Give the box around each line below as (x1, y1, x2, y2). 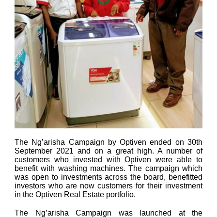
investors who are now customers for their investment (15, 181, 202, 190)
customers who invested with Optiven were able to (15, 155, 202, 164)
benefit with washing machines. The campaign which (15, 164, 202, 172)
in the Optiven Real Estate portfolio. (15, 190, 136, 199)
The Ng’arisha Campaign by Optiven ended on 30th (15, 138, 202, 146)
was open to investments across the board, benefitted (15, 172, 202, 181)
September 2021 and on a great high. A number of (15, 146, 202, 155)
